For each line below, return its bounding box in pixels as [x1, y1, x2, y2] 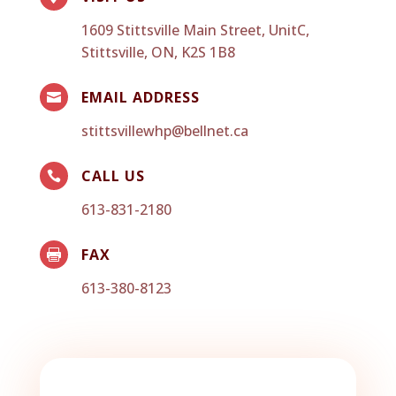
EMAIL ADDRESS [80, 87, 200, 107]
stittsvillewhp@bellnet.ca [80, 120, 248, 141]
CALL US [80, 165, 145, 186]
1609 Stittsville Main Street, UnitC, [80, 19, 309, 40]
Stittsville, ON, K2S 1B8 [80, 42, 235, 62]
